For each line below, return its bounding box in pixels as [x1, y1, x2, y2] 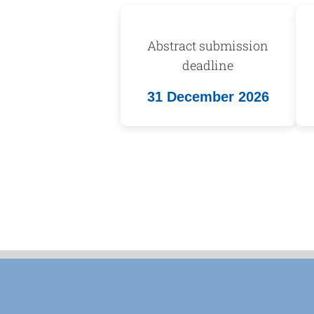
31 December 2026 [146, 89, 269, 105]
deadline [182, 57, 234, 74]
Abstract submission [147, 37, 269, 55]
